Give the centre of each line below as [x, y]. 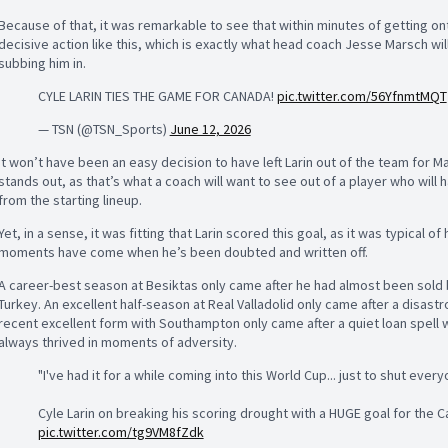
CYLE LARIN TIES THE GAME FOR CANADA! [157, 95]
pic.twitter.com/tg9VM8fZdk [120, 431]
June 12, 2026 [210, 128]
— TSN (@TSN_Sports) [103, 128]
